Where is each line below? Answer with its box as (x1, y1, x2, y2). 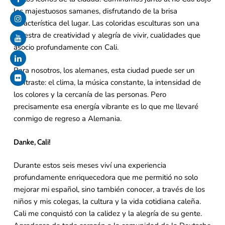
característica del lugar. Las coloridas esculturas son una (13, 18, 199, 28)
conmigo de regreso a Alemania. (13, 114, 122, 124)
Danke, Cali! (13, 137, 51, 147)
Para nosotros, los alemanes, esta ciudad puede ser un (13, 65, 195, 76)
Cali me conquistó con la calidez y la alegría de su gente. (13, 208, 202, 219)
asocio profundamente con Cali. (13, 42, 119, 52)
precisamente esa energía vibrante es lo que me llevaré (13, 101, 198, 112)
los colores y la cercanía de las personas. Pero (13, 89, 166, 100)
